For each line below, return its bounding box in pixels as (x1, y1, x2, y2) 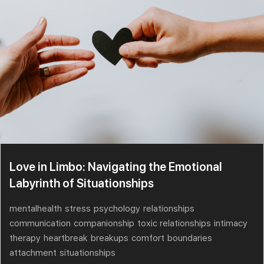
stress (65, 203, 91, 214)
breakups (91, 233, 128, 244)
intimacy (214, 218, 247, 229)
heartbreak (44, 233, 88, 244)
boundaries (167, 233, 212, 244)
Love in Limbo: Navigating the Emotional (9, 160, 222, 174)
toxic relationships (137, 218, 211, 229)
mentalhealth (9, 203, 62, 214)
